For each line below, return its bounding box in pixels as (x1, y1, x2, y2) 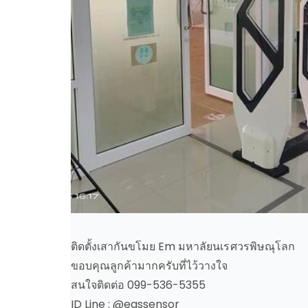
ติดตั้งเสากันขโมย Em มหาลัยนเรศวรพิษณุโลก (71, 239, 295, 254)
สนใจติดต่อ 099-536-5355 (71, 277, 206, 293)
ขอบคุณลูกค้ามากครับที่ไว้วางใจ (71, 258, 228, 274)
